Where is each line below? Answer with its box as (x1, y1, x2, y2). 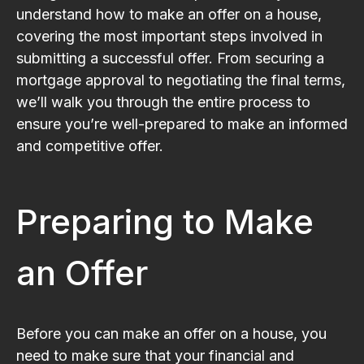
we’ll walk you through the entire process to (16, 93, 310, 110)
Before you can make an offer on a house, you (16, 324, 327, 342)
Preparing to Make (16, 200, 314, 242)
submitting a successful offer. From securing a (16, 49, 324, 67)
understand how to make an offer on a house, (16, 5, 322, 23)
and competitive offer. (16, 136, 163, 154)
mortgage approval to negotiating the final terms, (16, 71, 345, 89)
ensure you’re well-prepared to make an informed (16, 115, 348, 132)
